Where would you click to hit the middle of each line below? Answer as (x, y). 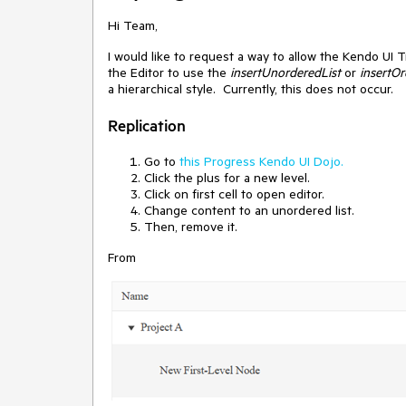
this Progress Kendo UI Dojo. (261, 161)
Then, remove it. (191, 227)
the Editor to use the (169, 72)
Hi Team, (133, 25)
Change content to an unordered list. (251, 210)
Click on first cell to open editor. (238, 194)
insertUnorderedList (287, 72)
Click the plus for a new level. (227, 178)
